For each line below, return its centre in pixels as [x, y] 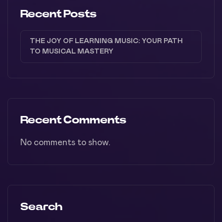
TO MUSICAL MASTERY [72, 52]
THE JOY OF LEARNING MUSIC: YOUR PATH [106, 41]
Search [41, 207]
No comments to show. [65, 143]
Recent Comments [73, 120]
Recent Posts [58, 14]
